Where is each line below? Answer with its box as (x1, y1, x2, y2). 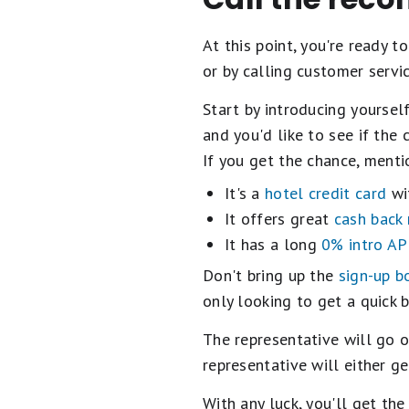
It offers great (224, 208, 334, 229)
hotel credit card (265, 183, 387, 204)
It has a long (224, 234, 322, 255)
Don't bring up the (202, 265, 339, 286)
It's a (224, 183, 266, 204)
